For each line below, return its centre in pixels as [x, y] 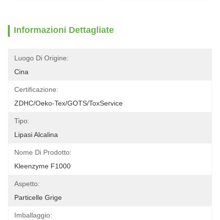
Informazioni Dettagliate [64, 30]
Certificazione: [36, 89]
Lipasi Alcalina [36, 135]
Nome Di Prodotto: [43, 152]
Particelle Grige [38, 197]
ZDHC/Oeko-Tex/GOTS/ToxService [69, 103]
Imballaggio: [33, 215]
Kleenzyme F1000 [42, 166]
